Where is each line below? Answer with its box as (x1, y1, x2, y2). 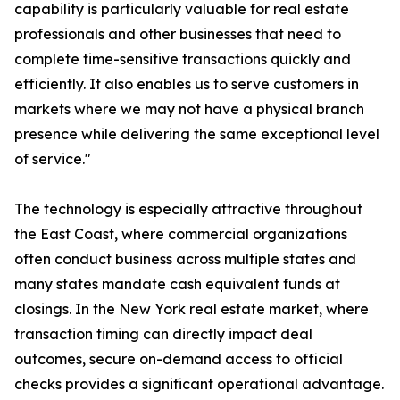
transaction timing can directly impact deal (14, 325, 312, 344)
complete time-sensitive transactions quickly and (14, 50, 351, 69)
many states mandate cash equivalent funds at (14, 275, 340, 294)
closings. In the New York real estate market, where (14, 300, 369, 319)
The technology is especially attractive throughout (14, 200, 362, 219)
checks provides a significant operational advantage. (14, 375, 384, 394)
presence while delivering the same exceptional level (14, 125, 379, 144)
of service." (14, 150, 91, 169)
